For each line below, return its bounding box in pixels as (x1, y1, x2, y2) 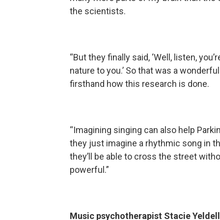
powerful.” (70, 164, 109, 175)
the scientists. (70, 5, 126, 16)
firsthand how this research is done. (70, 78, 211, 89)
